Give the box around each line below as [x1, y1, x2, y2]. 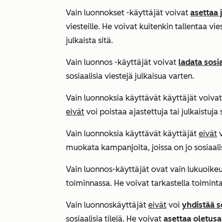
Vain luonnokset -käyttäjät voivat [66, 8, 190, 17]
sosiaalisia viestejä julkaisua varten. [66, 71, 194, 81]
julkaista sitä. [66, 36, 113, 45]
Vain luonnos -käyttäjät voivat [66, 57, 178, 67]
